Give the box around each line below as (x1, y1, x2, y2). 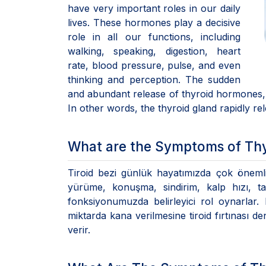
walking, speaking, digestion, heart (68, 45, 240, 57)
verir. (68, 224, 93, 236)
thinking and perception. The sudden (68, 74, 240, 85)
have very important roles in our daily (68, 2, 240, 14)
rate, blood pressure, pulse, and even (68, 59, 240, 71)
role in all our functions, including (68, 31, 240, 43)
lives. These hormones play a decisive (68, 17, 240, 28)
